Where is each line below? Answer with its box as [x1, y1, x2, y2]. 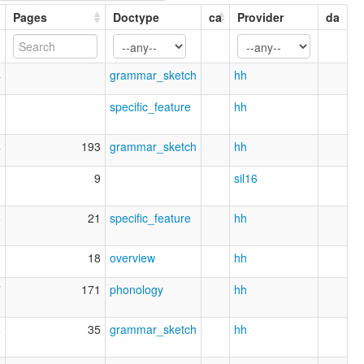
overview [110, 249, 155, 266]
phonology [110, 280, 163, 297]
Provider [237, 8, 284, 25]
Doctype [113, 8, 159, 25]
